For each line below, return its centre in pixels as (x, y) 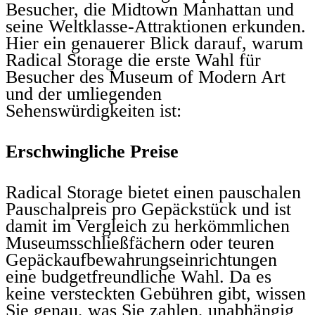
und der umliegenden (84, 94)
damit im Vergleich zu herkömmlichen (148, 226)
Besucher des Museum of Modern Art (146, 77)
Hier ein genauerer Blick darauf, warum (154, 43)
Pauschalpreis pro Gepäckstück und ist (148, 209)
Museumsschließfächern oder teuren (140, 243)
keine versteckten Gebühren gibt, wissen (156, 293)
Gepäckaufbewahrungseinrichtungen (141, 259)
